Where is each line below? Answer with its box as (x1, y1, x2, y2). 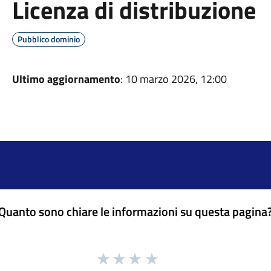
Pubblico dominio (17, 33, 80, 45)
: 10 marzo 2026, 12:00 (120, 71, 227, 87)
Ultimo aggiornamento (11, 71, 120, 87)
